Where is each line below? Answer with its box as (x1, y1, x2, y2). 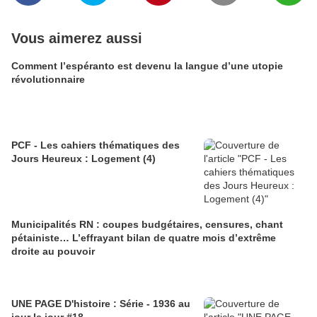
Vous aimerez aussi (11, 30, 142, 47)
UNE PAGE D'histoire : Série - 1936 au (11, 298, 190, 310)
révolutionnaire (11, 74, 85, 86)
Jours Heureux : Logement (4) (11, 153, 156, 165)
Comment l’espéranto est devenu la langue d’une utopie (11, 60, 283, 72)
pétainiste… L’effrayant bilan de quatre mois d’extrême (11, 232, 276, 244)
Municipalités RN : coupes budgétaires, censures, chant (11, 219, 283, 231)
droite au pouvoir (11, 246, 95, 258)
